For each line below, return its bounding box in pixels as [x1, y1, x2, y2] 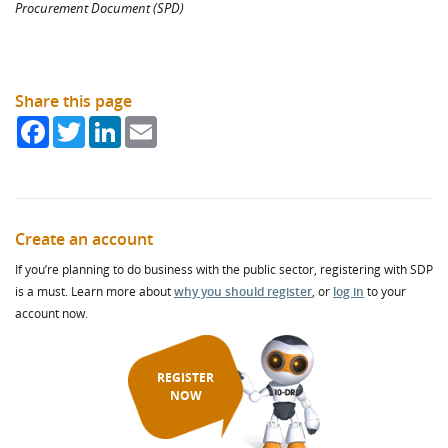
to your [364, 283, 406, 300]
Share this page [15, 90, 132, 112]
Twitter [85, 115, 130, 133]
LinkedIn [121, 115, 174, 133]
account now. [15, 305, 88, 322]
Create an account [15, 228, 153, 250]
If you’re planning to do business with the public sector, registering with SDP [15, 261, 433, 278]
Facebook [49, 115, 108, 133]
